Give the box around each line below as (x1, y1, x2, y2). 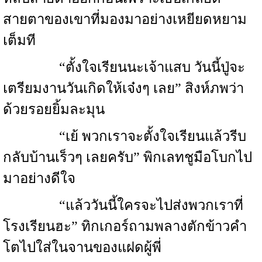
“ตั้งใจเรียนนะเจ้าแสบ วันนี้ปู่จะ (3, 60, 245, 75)
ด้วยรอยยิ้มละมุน (3, 102, 105, 117)
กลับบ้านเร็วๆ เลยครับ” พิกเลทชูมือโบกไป (3, 150, 252, 165)
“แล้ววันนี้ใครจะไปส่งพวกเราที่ (3, 198, 243, 213)
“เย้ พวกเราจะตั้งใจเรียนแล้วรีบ (3, 129, 246, 144)
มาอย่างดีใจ (3, 171, 75, 186)
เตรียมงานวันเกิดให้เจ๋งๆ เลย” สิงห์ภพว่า (3, 81, 244, 96)
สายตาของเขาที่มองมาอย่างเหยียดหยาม (3, 12, 247, 27)
